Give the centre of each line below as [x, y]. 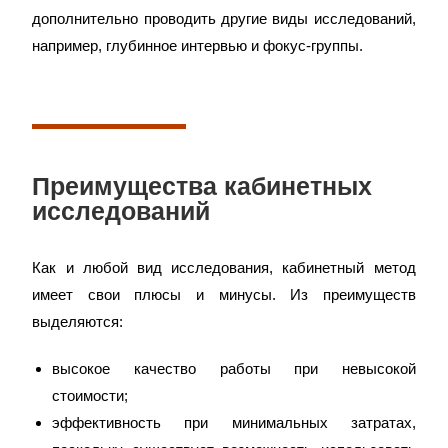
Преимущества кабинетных [202, 186]
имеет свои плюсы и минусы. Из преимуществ [224, 294]
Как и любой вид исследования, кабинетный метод [224, 267]
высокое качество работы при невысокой [234, 368]
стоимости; [90, 395]
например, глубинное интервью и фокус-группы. [198, 45]
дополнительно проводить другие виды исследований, [224, 18]
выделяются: [78, 321]
